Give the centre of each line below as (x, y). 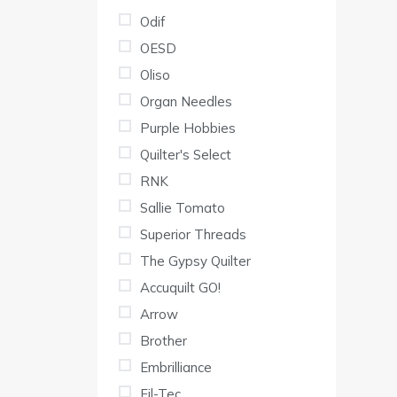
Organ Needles (186, 102)
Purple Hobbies (188, 128)
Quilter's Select (186, 155)
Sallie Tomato (183, 208)
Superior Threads (193, 235)
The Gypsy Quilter (195, 261)
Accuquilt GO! (180, 288)
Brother (163, 341)
